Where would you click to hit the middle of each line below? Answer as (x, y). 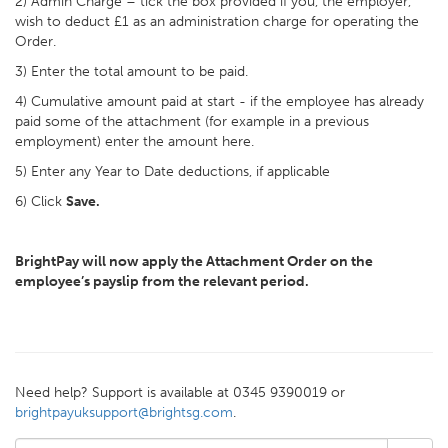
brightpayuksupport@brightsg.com (124, 412)
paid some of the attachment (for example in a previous (192, 121)
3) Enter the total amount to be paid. (131, 71)
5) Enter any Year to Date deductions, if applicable (172, 171)
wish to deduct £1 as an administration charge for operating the (217, 21)
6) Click (40, 201)
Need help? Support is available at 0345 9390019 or (180, 392)
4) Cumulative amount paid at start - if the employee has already (219, 101)
